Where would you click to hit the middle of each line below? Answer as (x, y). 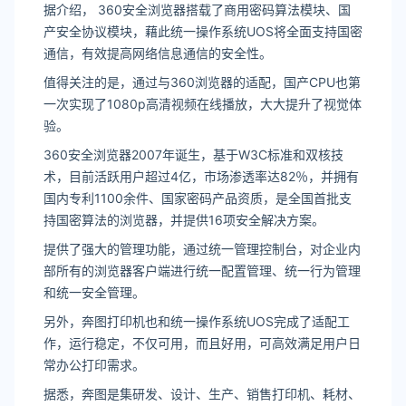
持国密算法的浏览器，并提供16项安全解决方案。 (184, 220)
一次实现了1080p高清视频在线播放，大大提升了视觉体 (203, 104)
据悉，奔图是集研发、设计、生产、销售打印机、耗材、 (202, 394)
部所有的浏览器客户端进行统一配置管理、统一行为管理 (202, 271)
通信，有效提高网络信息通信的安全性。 (158, 53)
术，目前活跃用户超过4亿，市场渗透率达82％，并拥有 (201, 176)
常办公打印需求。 (94, 365)
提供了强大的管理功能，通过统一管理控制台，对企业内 (202, 249)
